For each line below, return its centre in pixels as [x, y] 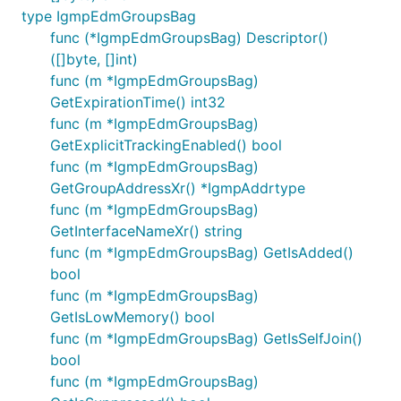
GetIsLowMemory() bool [132, 317]
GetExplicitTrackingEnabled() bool [166, 145]
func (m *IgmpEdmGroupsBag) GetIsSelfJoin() [206, 338]
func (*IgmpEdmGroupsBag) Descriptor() [189, 38]
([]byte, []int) [94, 59]
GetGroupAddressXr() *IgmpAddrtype [178, 188]
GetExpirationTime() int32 [138, 102]
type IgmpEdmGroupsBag [109, 16]
